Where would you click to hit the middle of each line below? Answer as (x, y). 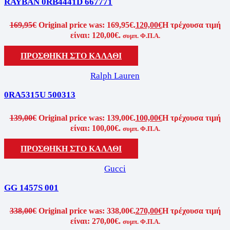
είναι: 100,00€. (95, 128)
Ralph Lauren (115, 75)
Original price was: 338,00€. (87, 211)
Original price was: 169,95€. (87, 25)
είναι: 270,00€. (95, 221)
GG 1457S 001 (31, 188)
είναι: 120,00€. (95, 35)
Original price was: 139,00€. (87, 118)
